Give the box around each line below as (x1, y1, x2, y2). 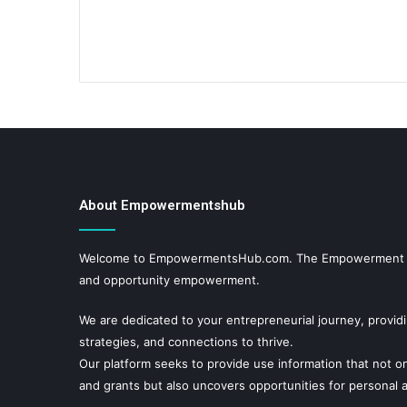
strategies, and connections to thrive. (79, 334, 293, 349)
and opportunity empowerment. (79, 273, 260, 287)
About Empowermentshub (79, 197, 245, 213)
